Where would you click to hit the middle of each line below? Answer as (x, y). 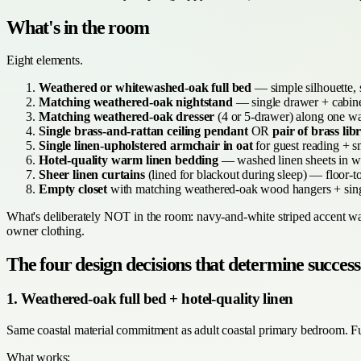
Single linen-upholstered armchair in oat (146, 146)
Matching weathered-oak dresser (127, 117)
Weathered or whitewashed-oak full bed (145, 88)
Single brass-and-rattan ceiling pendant (143, 131)
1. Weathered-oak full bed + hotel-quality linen (150, 299)
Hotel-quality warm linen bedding (129, 160)
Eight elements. (45, 60)
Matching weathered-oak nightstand (136, 102)
